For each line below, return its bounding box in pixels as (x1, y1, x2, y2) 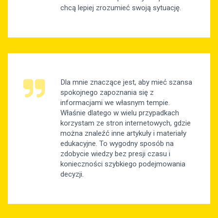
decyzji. (60, 170, 84, 179)
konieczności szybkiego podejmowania (60, 160, 185, 169)
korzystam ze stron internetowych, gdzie (60, 119, 191, 128)
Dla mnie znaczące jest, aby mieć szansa (60, 78, 192, 87)
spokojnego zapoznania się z (60, 88, 154, 97)
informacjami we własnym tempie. (60, 98, 170, 108)
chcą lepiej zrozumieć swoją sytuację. (60, 3, 181, 13)
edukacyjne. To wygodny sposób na (60, 139, 174, 148)
